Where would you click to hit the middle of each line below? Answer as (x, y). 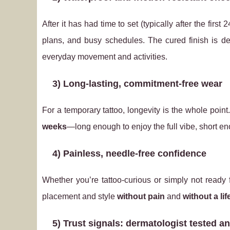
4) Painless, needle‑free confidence (129, 154)
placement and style (80, 196)
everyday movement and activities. (105, 57)
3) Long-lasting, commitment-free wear (137, 84)
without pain (141, 196)
